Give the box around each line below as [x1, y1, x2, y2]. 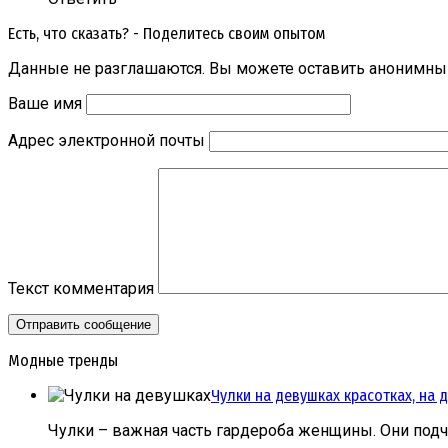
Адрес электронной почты [8, 130, 205, 150]
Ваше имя [8, 93, 82, 113]
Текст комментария [8, 278, 154, 298]
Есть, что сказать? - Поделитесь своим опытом [8, 23, 325, 43]
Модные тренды [8, 350, 118, 370]
